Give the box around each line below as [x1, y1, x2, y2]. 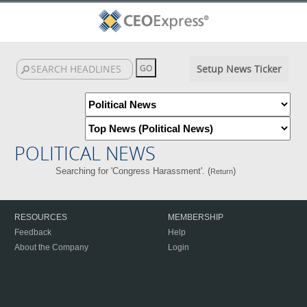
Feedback [14, 228, 51, 237]
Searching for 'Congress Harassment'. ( [56, 166, 211, 176]
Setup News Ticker [196, 62, 282, 75]
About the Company [14, 243, 88, 252]
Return [210, 167, 234, 175]
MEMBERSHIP [168, 212, 223, 222]
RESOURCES [14, 212, 67, 222]
